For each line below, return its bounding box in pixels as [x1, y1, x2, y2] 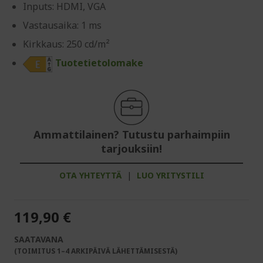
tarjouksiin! [101, 141, 162, 156]
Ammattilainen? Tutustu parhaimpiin [33, 127, 230, 142]
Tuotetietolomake [55, 56, 143, 70]
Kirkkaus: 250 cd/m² [23, 38, 110, 51]
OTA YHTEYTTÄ [59, 170, 122, 181]
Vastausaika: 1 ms [23, 19, 102, 32]
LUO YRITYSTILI [136, 170, 204, 181]
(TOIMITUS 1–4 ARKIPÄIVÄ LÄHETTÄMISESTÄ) [14, 246, 177, 257]
